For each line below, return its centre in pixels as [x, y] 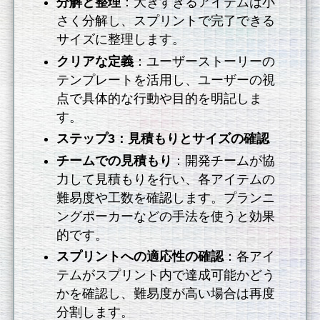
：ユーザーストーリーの [205, 61]
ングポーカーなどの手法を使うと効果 [166, 216]
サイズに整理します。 [121, 40]
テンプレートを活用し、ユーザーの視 [166, 80]
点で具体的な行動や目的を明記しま [160, 98]
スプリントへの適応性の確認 [140, 257]
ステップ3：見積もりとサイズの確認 [163, 139]
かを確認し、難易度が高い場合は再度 [166, 294]
